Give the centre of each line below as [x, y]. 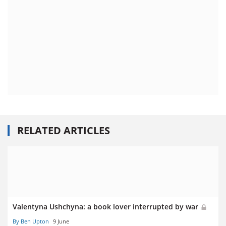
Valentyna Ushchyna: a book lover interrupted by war [106, 207]
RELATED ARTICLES [64, 131]
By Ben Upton [31, 221]
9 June [61, 221]
